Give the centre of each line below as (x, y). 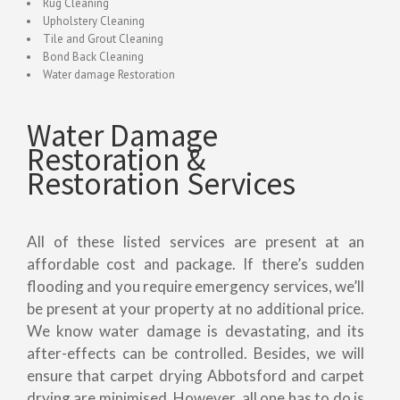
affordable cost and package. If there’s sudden (196, 264)
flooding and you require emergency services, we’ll (196, 287)
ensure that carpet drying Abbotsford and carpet (196, 376)
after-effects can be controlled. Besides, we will (196, 354)
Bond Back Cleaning (93, 56)
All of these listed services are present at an (196, 242)
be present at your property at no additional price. (196, 309)
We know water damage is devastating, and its (196, 331)
